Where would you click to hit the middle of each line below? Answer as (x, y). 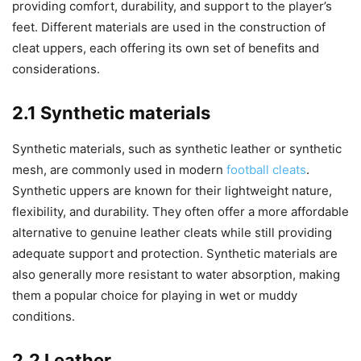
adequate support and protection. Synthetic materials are (175, 253)
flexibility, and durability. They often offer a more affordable (180, 211)
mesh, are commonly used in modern (119, 169)
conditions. (44, 316)
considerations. (56, 68)
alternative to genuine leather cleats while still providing (172, 232)
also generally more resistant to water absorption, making (176, 274)
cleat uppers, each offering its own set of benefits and (166, 48)
